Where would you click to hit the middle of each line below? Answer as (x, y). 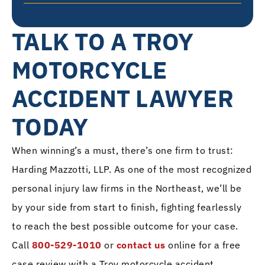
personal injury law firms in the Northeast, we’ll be (127, 188)
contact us (141, 245)
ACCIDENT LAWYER (123, 98)
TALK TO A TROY (103, 42)
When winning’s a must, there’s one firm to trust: (123, 151)
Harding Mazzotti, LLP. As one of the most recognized (132, 169)
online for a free (203, 245)
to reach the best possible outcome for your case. (125, 226)
